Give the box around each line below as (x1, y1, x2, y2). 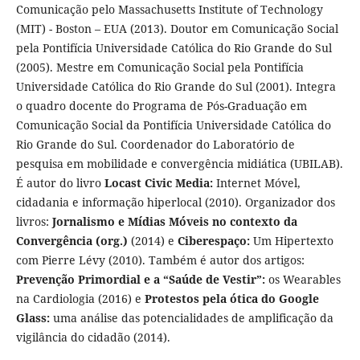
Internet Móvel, (215, 175, 301, 191)
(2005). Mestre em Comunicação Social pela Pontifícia (15, 59, 304, 76)
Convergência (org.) (15, 233, 131, 249)
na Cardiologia (15, 291, 95, 307)
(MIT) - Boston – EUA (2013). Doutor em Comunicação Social (15, 21, 338, 37)
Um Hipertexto (249, 233, 333, 249)
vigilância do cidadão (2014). (15, 329, 170, 346)
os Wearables (268, 272, 341, 288)
